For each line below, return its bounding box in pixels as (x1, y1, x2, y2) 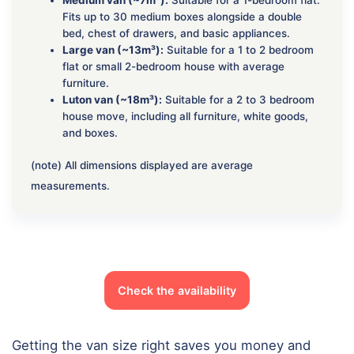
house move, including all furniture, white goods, (62, 109, 308, 122)
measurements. (31, 179, 110, 192)
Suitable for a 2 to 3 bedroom (162, 92, 314, 106)
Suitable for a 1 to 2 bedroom (164, 43, 314, 56)
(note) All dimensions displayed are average (31, 158, 253, 171)
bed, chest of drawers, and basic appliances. (62, 26, 290, 40)
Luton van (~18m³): (62, 92, 162, 106)
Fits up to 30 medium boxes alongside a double (62, 9, 302, 23)
